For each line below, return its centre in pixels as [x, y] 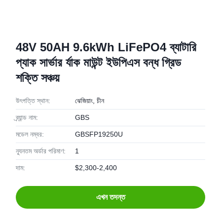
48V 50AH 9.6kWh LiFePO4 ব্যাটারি [106, 47]
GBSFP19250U [99, 134]
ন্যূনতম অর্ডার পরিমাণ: [41, 151]
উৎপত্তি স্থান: [33, 101]
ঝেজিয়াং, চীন [90, 101]
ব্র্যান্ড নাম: [27, 117]
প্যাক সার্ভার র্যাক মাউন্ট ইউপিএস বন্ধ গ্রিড [98, 62]
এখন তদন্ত [110, 197]
